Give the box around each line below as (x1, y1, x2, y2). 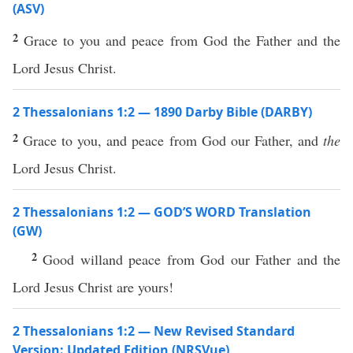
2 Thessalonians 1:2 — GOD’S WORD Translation (13, 203, 311, 221)
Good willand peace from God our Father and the (43, 250, 341, 269)
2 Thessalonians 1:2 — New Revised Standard (13, 322, 295, 340)
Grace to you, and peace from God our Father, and (23, 131, 324, 150)
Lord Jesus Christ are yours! (13, 277, 178, 296)
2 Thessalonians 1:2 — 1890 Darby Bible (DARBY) (13, 103, 312, 121)
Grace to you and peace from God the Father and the (24, 31, 341, 50)
